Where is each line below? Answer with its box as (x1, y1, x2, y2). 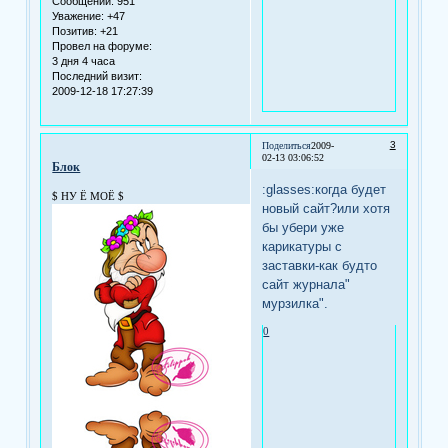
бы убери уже (262, 219, 345, 235)
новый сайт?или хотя (262, 200, 391, 216)
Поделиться (262, 140, 312, 152)
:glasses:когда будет (262, 181, 387, 197)
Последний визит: (52, 70, 143, 83)
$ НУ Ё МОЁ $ (52, 190, 125, 203)
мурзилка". (262, 295, 329, 311)
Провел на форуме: (52, 40, 153, 53)
